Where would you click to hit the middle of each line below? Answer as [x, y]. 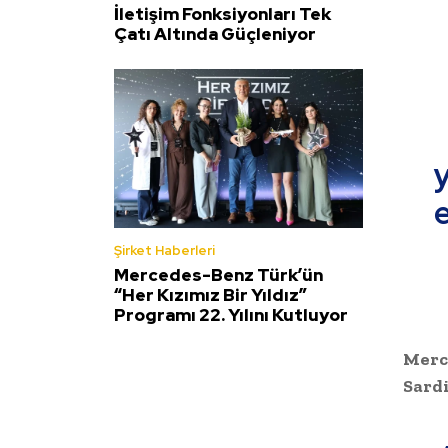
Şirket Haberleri [164, 251]
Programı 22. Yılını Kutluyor [231, 315]
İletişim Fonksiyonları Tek [222, 14]
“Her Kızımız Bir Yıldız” [210, 295]
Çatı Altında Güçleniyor [215, 34]
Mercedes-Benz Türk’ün [218, 275]
